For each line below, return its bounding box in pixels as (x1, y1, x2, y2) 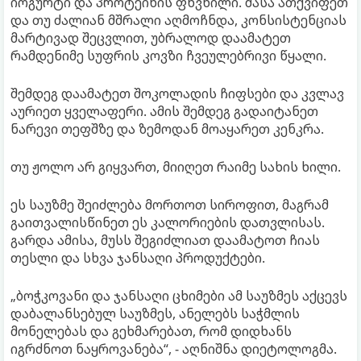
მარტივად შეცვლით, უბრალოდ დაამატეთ (10, 28, 291, 47)
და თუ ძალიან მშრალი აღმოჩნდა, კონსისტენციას (10, 10, 346, 29)
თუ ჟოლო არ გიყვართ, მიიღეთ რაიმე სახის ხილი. (10, 157, 341, 176)
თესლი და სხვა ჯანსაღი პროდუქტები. (10, 248, 265, 267)
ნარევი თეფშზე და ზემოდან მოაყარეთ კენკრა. (10, 119, 324, 138)
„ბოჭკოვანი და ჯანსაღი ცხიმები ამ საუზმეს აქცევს (10, 286, 347, 305)
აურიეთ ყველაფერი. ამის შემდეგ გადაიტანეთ (10, 102, 318, 120)
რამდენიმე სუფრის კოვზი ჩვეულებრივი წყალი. (10, 46, 326, 64)
